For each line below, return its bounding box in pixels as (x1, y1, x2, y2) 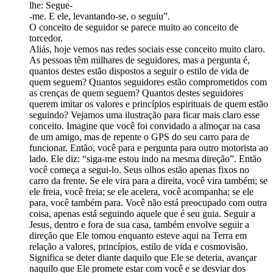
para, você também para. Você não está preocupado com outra (29, 197, 267, 208)
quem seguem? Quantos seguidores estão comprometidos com (29, 77, 267, 88)
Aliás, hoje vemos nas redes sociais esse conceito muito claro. (29, 44, 265, 55)
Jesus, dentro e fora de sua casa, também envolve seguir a (29, 219, 249, 230)
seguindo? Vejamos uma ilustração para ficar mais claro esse (29, 110, 260, 121)
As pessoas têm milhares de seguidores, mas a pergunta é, (29, 55, 250, 66)
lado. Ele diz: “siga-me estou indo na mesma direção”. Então (29, 154, 261, 165)
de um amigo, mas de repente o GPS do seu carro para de (29, 132, 249, 143)
